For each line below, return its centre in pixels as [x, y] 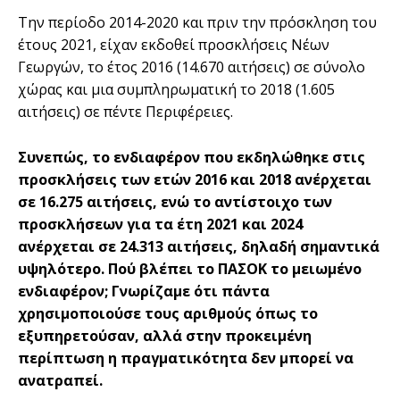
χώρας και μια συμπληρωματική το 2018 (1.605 [176, 89]
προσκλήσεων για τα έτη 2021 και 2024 [160, 224]
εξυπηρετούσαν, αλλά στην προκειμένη [165, 335]
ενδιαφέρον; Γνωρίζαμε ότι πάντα [144, 291]
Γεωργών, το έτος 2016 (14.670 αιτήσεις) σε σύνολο [192, 67]
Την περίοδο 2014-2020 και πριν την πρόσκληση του [197, 22]
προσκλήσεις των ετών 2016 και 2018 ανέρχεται [195, 179]
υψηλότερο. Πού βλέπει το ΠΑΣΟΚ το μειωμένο [190, 268]
